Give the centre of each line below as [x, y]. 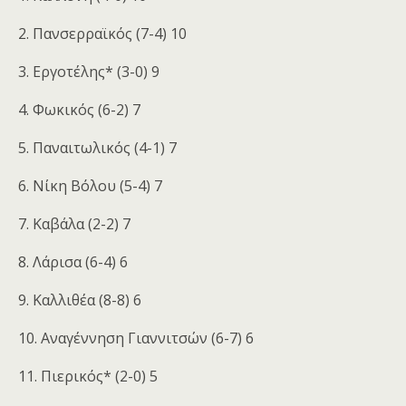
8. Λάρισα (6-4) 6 [73, 262]
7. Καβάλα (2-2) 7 [74, 224]
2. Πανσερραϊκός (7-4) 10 [102, 34]
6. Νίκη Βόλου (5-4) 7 [90, 186]
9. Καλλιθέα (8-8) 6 [80, 300]
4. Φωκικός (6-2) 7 [79, 110]
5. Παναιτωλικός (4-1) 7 [97, 148]
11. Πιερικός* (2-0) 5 [88, 377]
